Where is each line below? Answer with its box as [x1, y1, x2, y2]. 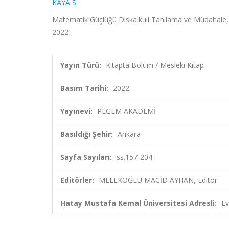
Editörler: [60, 175, 94, 185]
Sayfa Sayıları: [60, 152, 112, 162]
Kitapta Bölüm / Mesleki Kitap [106, 60, 204, 70]
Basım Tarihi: [60, 83, 108, 93]
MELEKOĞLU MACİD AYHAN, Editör [99, 175, 217, 185]
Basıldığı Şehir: [60, 129, 113, 139]
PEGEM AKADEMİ [97, 106, 156, 116]
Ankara [118, 129, 141, 139]
